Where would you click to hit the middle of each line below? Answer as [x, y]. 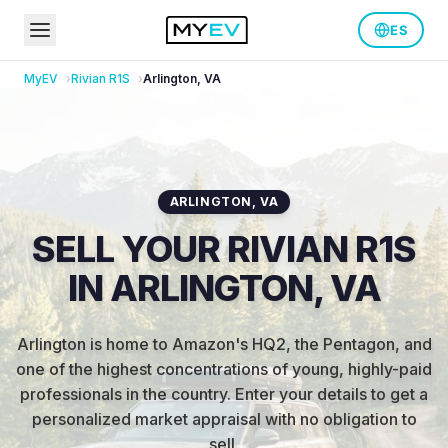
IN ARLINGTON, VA [224, 288]
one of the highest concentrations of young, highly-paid [224, 369]
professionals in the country [123, 394]
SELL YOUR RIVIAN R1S [224, 249]
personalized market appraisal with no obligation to [224, 419]
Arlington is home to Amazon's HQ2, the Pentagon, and [224, 344]
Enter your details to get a [331, 394]
